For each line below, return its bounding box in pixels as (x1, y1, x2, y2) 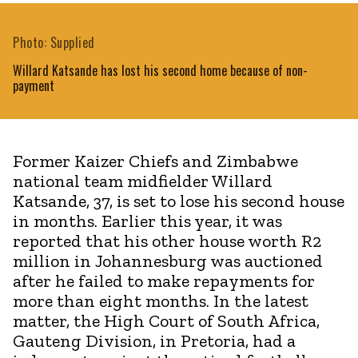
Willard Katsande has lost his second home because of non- (13, 60, 308, 80)
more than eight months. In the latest (13, 289, 308, 312)
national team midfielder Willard (13, 169, 272, 192)
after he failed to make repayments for (13, 269, 315, 292)
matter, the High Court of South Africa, (13, 309, 320, 332)
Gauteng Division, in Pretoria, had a (13, 329, 296, 352)
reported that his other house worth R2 (13, 229, 321, 252)
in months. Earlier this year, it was (13, 209, 282, 232)
